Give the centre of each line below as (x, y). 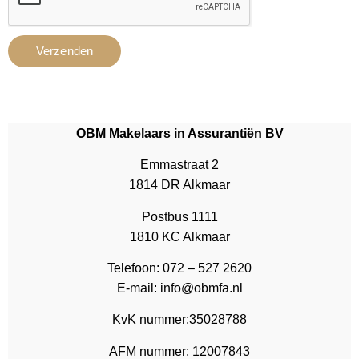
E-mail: (137, 288)
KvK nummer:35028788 (179, 320)
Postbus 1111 (179, 216)
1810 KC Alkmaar (179, 236)
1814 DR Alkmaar (179, 185)
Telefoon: (133, 268)
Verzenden (65, 51)
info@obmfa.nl (200, 288)
